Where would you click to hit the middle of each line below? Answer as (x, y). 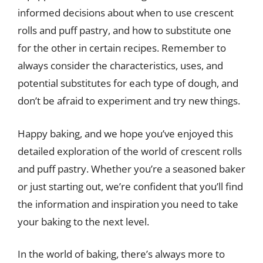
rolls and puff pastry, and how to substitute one (124, 30)
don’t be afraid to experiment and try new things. (129, 101)
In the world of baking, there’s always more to (121, 254)
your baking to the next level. (83, 221)
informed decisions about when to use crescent (126, 13)
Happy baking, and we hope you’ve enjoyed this (125, 133)
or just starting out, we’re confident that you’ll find (130, 186)
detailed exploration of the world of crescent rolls (130, 151)
